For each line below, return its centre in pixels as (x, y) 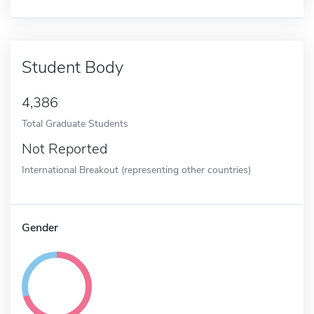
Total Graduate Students (75, 123)
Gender (40, 227)
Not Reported (64, 149)
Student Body (73, 67)
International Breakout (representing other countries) (136, 169)
